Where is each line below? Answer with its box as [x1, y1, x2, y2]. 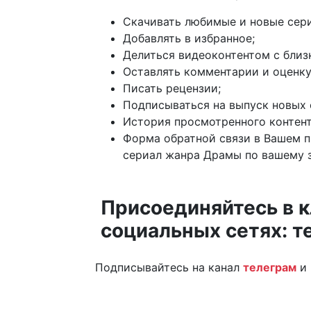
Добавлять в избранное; [123, 31, 255, 46]
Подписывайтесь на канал [95, 260, 243, 275]
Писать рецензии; [123, 81, 221, 96]
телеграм [243, 260, 296, 275]
